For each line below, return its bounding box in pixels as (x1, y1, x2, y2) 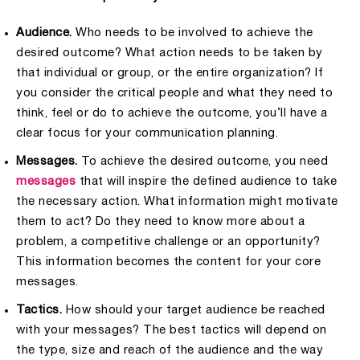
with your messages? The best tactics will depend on (16, 325, 327, 337)
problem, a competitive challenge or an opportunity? (16, 236, 321, 248)
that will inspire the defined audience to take (76, 176, 337, 188)
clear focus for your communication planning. (16, 128, 278, 140)
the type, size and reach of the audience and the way (16, 345, 323, 357)
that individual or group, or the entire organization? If (16, 67, 323, 80)
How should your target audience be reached (62, 305, 325, 317)
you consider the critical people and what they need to (16, 88, 333, 100)
